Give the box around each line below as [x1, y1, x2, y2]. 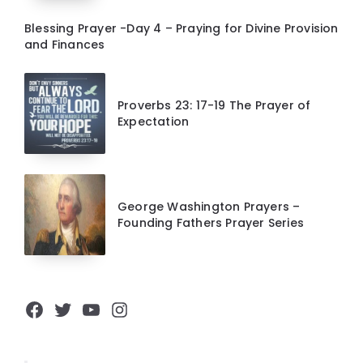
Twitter [52, 295, 121, 323]
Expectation [117, 113, 190, 130]
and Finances [24, 36, 105, 53]
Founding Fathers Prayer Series [117, 215, 304, 232]
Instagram [109, 295, 207, 323]
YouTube [80, 295, 164, 323]
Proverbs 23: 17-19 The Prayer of [117, 97, 311, 114]
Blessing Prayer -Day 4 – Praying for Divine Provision [24, 20, 339, 37]
